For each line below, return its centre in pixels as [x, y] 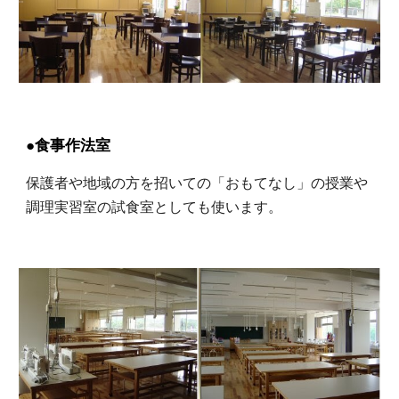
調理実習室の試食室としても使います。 [155, 207]
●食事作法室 [69, 145]
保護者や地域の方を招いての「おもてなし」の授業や [197, 183]
